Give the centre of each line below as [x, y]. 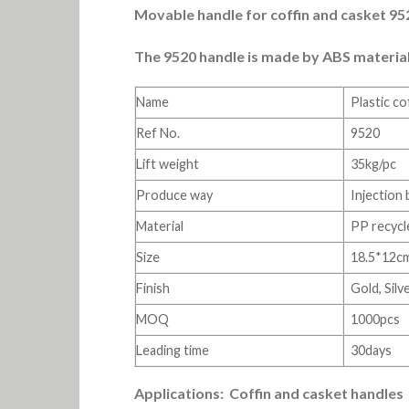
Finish [153, 288]
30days [372, 351]
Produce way [174, 195]
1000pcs [376, 320]
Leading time [173, 351]
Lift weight [168, 164]
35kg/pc [374, 164]
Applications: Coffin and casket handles [269, 393]
